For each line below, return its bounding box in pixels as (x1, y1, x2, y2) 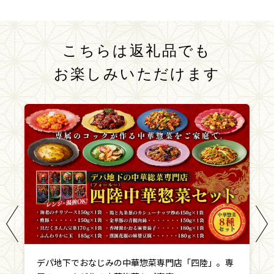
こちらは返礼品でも (62, 43, 212, 59)
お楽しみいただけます (53, 66, 221, 83)
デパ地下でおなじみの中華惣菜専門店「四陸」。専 (37, 257, 234, 268)
